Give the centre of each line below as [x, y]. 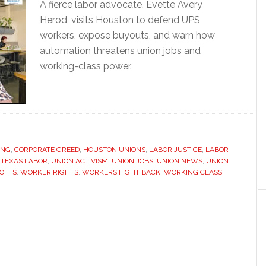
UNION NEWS [180, 161]
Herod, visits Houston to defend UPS [120, 20]
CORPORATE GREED [47, 150]
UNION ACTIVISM [80, 161]
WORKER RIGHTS [49, 172]
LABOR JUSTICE [175, 150]
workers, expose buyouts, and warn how [127, 35]
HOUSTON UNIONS [114, 150]
